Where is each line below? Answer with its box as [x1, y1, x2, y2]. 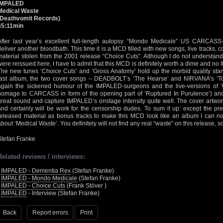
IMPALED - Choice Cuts [1, 182, 65, 189]
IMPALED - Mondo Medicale [1, 175, 77, 182]
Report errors [32, 209, 68, 216]
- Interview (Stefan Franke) [27, 190, 100, 197]
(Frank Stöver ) [65, 182, 107, 189]
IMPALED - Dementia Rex [1, 167, 71, 174]
